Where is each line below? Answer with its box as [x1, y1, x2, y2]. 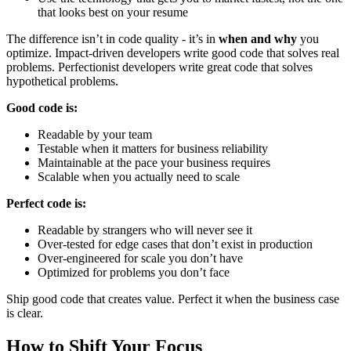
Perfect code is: [6, 197, 86, 211]
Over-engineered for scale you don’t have [38, 251, 243, 266]
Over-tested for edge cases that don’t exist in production [38, 237, 313, 251]
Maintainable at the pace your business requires [38, 156, 270, 170]
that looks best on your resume [38, 5, 188, 20]
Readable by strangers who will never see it [38, 223, 252, 237]
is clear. [6, 306, 43, 320]
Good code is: [6, 101, 78, 115]
